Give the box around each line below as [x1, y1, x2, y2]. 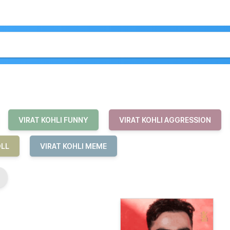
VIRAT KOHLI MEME [40, 142, 107, 150]
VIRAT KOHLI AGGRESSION [119, 116, 211, 124]
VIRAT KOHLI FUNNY [18, 116, 88, 124]
